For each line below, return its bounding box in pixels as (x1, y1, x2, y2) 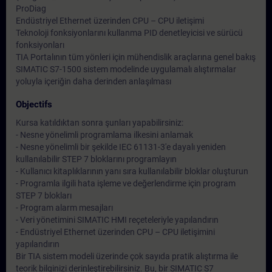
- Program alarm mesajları (16, 203, 113, 212)
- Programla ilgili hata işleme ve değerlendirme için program (16, 178, 236, 188)
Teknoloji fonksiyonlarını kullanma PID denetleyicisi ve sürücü (16, 28, 243, 38)
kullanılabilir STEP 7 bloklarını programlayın (16, 154, 177, 164)
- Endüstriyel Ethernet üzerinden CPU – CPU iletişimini (16, 227, 215, 237)
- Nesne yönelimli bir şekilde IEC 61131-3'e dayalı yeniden (16, 142, 226, 152)
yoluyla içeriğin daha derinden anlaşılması (16, 76, 171, 86)
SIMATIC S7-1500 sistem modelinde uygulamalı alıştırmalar (16, 64, 236, 74)
